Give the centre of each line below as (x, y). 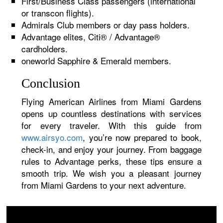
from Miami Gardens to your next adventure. (104, 185)
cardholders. (45, 49)
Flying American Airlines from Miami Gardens (111, 101)
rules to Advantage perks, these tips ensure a (111, 161)
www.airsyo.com (52, 137)
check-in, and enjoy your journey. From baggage (111, 149)
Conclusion (51, 83)
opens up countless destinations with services (111, 113)
